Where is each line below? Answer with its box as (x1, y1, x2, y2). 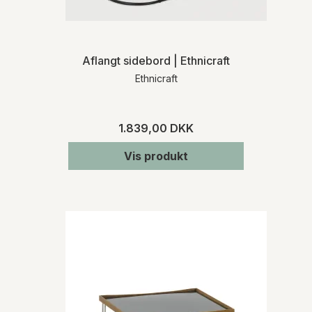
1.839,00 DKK (118, 120, 194, 135)
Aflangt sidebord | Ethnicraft (82, 53, 230, 68)
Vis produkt (124, 148, 188, 163)
